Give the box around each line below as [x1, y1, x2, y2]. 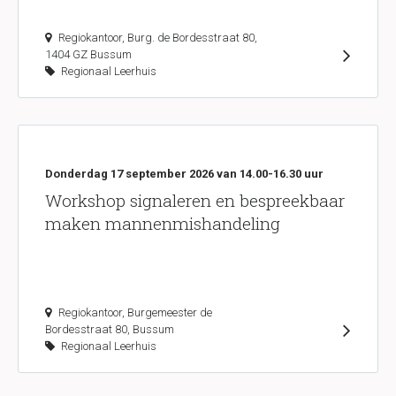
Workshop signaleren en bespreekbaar [45, 189, 345, 211]
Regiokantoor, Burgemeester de [58, 306, 212, 319]
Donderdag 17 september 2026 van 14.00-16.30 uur [45, 167, 324, 180]
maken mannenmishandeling [45, 212, 280, 234]
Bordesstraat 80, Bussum [45, 323, 174, 336]
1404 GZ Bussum [45, 48, 132, 61]
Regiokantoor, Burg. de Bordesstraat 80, [58, 31, 257, 44]
